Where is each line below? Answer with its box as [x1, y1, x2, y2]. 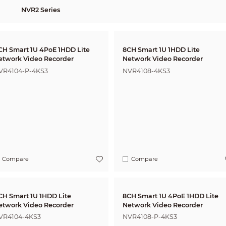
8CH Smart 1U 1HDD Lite [123, 46, 200, 54]
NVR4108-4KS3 [123, 67, 171, 75]
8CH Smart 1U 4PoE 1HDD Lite [123, 192, 219, 200]
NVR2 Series [21, 6, 60, 14]
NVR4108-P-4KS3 [123, 213, 178, 221]
